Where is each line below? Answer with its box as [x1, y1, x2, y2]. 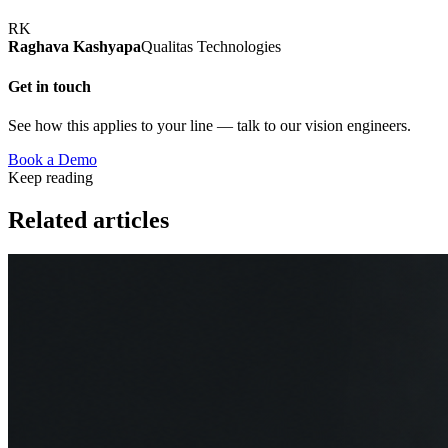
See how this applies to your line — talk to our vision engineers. [8, 116, 411, 134]
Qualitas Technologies [141, 38, 281, 56]
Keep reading [8, 168, 93, 186]
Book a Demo [8, 150, 97, 168]
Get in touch [8, 77, 91, 95]
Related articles [8, 206, 169, 233]
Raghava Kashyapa [8, 38, 141, 56]
